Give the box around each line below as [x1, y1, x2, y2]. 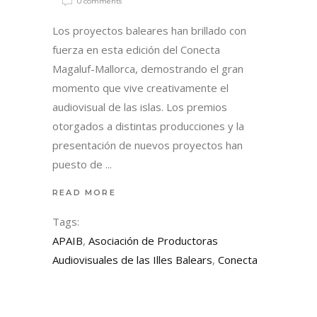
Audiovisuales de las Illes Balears [52, 252, 212, 267]
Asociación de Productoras [88, 233, 218, 248]
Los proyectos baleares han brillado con [52, 23, 246, 38]
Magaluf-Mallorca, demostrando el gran [52, 61, 243, 76]
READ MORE [52, 187, 116, 197]
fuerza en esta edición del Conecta [52, 42, 220, 57]
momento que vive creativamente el [52, 80, 229, 95]
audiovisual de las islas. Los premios [52, 99, 227, 114]
